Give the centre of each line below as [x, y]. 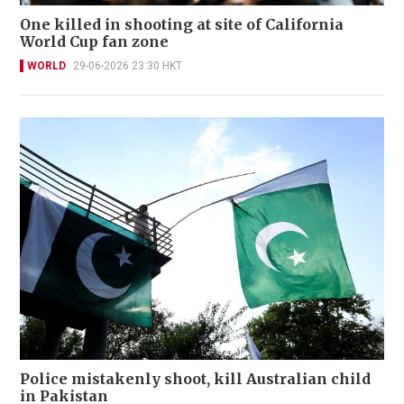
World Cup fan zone [94, 41]
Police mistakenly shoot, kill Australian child [195, 378]
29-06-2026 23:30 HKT [128, 65]
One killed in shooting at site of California [182, 24]
